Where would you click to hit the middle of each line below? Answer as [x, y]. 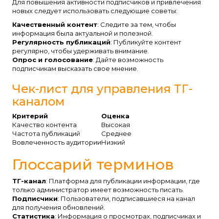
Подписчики [35, 198]
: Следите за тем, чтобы [137, 24]
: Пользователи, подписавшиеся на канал [126, 198]
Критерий [30, 116]
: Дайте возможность [128, 59]
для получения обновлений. [59, 207]
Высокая [116, 125]
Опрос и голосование [53, 59]
